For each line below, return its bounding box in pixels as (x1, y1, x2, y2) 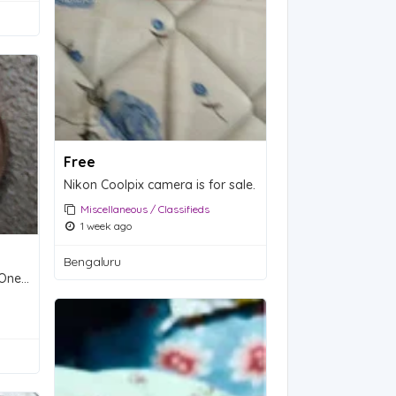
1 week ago (77, 219, 132, 233)
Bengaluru (63, 254, 121, 270)
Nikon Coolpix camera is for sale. (63, 177, 255, 194)
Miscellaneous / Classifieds (80, 202, 209, 217)
